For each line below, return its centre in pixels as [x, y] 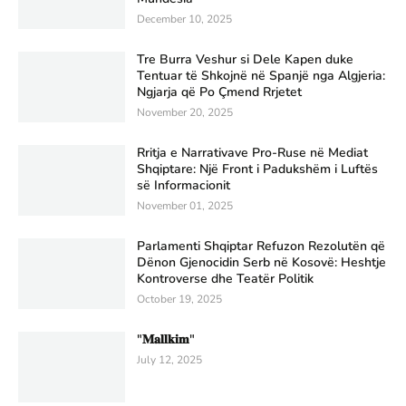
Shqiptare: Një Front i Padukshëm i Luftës [257, 169]
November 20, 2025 [185, 113]
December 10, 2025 [184, 19]
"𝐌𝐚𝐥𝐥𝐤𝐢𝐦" [166, 340]
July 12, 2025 [169, 360]
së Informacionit [184, 186]
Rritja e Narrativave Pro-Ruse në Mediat [252, 153]
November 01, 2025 [185, 206]
